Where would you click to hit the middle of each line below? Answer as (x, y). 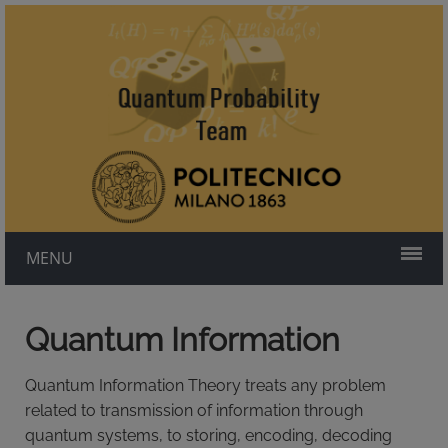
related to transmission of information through (194, 411)
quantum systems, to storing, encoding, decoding (208, 436)
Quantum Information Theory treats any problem (205, 386)
